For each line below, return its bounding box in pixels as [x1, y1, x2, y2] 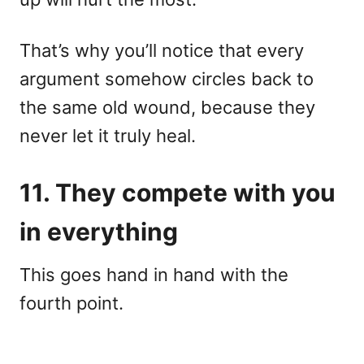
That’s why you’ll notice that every [19, 40, 304, 62]
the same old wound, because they [19, 97, 315, 119]
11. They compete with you [19, 178, 336, 208]
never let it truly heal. [19, 125, 196, 147]
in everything [19, 217, 178, 247]
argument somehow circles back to [19, 68, 314, 90]
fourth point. [19, 292, 123, 314]
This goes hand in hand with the [19, 264, 288, 286]
